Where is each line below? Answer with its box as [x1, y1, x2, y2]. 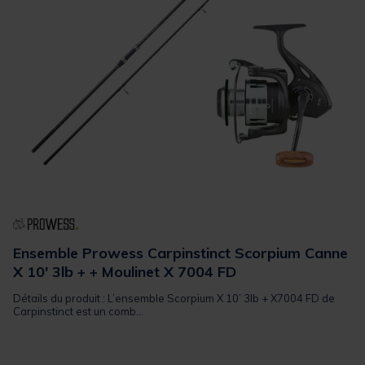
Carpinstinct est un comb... [13, 304, 143, 318]
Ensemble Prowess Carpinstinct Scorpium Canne [13, 243, 348, 262]
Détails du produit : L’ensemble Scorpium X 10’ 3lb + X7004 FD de [13, 291, 335, 305]
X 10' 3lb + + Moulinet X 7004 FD [13, 262, 236, 281]
